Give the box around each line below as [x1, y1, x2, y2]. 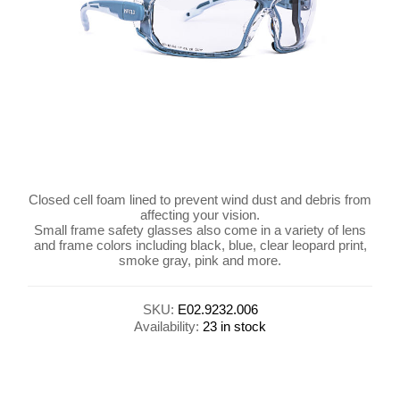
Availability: [134, 318, 199, 334]
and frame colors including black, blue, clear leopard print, [33, 237, 367, 254]
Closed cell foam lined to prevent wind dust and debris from [29, 192, 371, 208]
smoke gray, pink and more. [119, 253, 281, 269]
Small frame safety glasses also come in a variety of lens [34, 222, 366, 238]
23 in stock [203, 318, 266, 334]
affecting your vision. [140, 207, 260, 223]
